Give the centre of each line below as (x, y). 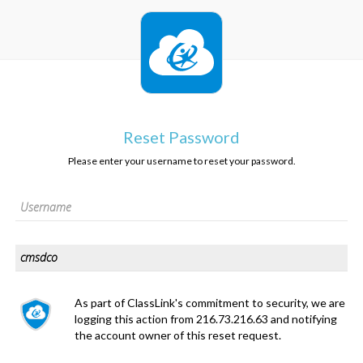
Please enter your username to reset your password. (181, 161)
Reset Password (181, 137)
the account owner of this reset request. (178, 335)
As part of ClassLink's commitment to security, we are (210, 303)
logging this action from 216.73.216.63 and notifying (206, 319)
